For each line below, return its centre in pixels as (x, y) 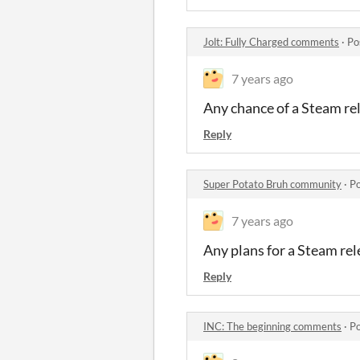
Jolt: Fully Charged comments (271, 42)
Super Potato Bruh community (272, 184)
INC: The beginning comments (272, 326)
